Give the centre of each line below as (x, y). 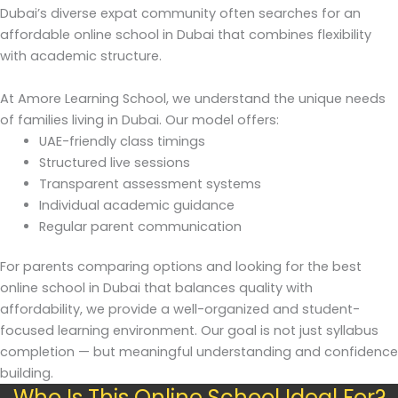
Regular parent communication (140, 226)
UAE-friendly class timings (122, 141)
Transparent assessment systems (150, 183)
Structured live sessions (114, 162)
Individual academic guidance (136, 205)
